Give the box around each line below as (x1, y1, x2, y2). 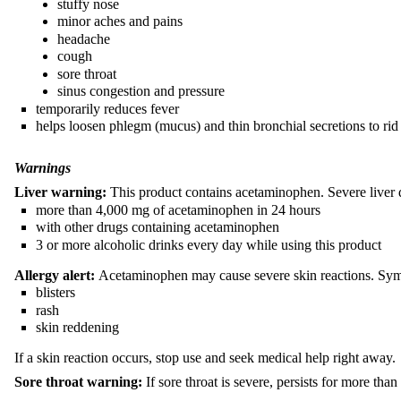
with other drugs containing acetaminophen (36, 219, 279, 235)
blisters (36, 285, 75, 301)
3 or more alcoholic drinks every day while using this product (36, 236, 381, 252)
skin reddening (36, 319, 119, 335)
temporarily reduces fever (36, 100, 179, 116)
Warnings (14, 160, 71, 176)
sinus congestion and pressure (57, 83, 225, 99)
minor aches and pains (57, 13, 183, 30)
